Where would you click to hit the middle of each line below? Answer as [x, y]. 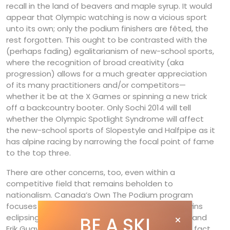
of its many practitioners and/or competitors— [96, 85]
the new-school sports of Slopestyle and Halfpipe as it [111, 130]
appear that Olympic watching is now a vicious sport [107, 17]
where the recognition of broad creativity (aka [95, 63]
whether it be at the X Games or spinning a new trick [107, 97]
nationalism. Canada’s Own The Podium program [100, 195]
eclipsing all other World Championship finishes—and [107, 218]
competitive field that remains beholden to [90, 184]
